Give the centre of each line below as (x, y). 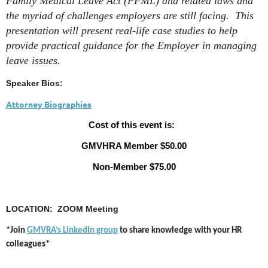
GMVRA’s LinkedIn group (72, 231)
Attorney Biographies (49, 104)
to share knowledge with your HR (180, 231)
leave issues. (35, 60)
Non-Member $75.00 (134, 167)
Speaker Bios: (34, 83)
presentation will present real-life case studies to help (122, 31)
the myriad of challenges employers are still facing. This (130, 16)
